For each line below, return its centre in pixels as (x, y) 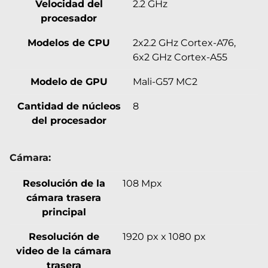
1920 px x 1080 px (164, 236)
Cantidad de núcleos (69, 106)
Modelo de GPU (69, 81)
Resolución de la (64, 183)
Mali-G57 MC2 (165, 81)
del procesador (69, 120)
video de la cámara (64, 251)
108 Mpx (142, 183)
